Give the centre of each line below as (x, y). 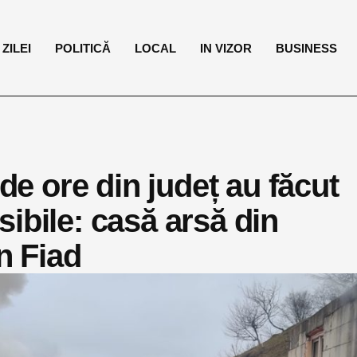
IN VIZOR (226, 48)
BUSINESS (307, 48)
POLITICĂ (83, 48)
